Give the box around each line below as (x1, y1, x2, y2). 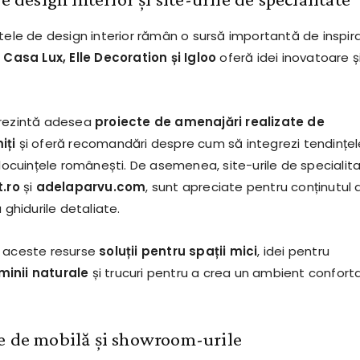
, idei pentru (257, 243, 329, 260)
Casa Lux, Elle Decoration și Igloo (3, 49, 217, 67)
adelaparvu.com (35, 178, 146, 196)
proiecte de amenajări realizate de (94, 113, 325, 131)
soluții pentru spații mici (99, 243, 258, 260)
